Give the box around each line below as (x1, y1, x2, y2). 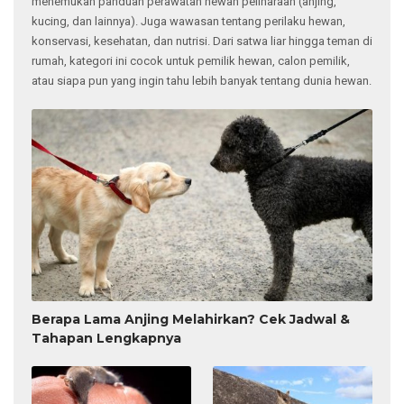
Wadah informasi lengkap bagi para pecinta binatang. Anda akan (32, 4, 370, 18)
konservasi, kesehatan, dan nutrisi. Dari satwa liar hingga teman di (32, 63, 372, 78)
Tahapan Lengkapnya (32, 359, 181, 376)
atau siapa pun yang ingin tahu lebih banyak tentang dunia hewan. (32, 103, 372, 117)
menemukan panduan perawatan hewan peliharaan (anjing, (32, 23, 336, 38)
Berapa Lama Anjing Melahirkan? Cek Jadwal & (32, 340, 350, 357)
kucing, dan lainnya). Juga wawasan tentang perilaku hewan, (32, 43, 345, 58)
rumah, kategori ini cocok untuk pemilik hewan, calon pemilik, (32, 83, 350, 97)
